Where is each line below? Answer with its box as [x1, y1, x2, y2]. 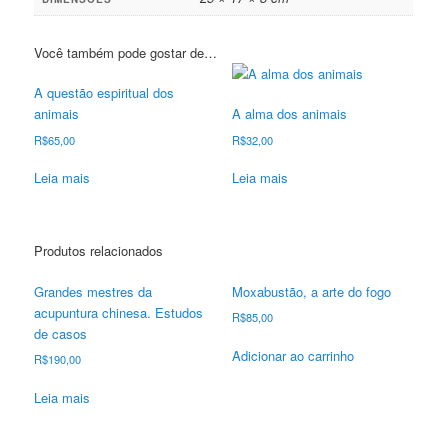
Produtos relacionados [34, 241, 164, 261]
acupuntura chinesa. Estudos [34, 302, 204, 322]
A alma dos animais [231, 104, 347, 124]
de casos [34, 323, 88, 343]
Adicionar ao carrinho [231, 345, 354, 365]
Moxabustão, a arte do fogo [231, 281, 391, 301]
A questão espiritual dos [34, 83, 175, 103]
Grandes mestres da [34, 281, 153, 301]
